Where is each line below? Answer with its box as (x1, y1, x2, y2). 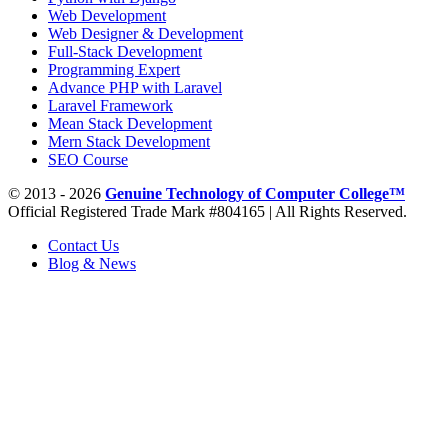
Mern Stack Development (48, 132, 210, 150)
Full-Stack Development (48, 42, 202, 60)
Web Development (48, 6, 166, 24)
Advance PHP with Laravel (48, 78, 222, 96)
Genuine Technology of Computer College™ (105, 184, 405, 202)
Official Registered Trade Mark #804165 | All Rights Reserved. (8, 202, 407, 220)
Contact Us (48, 236, 119, 254)
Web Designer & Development (48, 24, 243, 42)
